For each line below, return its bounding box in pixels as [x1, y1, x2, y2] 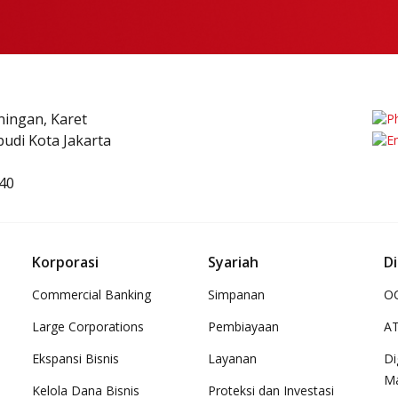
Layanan [208, 350, 257, 367]
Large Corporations [32, 318, 144, 335]
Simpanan [208, 286, 265, 303]
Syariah [208, 252, 259, 272]
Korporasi [32, 252, 99, 272]
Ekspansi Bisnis [32, 350, 119, 367]
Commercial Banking [32, 286, 151, 303]
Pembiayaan [208, 318, 279, 335]
